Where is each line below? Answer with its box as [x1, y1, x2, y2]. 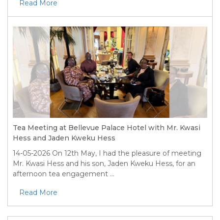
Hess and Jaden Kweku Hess [13, 133, 115, 142]
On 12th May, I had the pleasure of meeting [50, 148, 201, 158]
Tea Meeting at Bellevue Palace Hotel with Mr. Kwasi [13, 123, 200, 132]
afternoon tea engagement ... [13, 169, 114, 178]
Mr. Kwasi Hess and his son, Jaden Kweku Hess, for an [13, 159, 195, 168]
